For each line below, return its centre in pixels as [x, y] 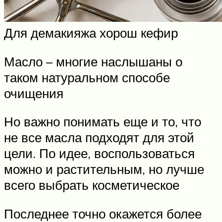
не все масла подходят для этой [99, 138]
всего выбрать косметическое [92, 185]
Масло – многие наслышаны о [93, 61]
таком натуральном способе [87, 77]
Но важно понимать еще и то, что [103, 122]
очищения [34, 93]
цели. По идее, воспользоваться [99, 153]
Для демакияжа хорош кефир [91, 32]
